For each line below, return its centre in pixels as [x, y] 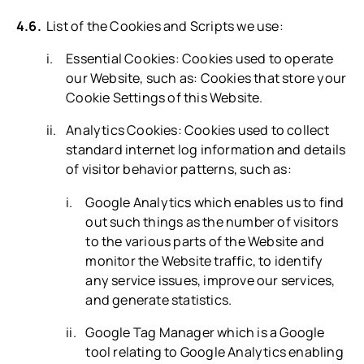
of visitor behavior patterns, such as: [179, 169]
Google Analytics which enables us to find [215, 202]
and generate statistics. [159, 299]
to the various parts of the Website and [205, 241]
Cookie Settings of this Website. [165, 98]
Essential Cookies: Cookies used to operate [200, 59]
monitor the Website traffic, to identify [204, 260]
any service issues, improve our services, [210, 280]
